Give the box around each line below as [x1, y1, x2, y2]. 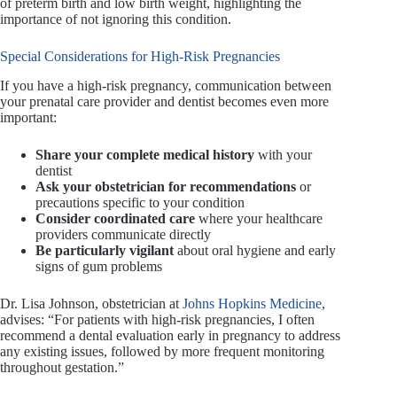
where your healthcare [195, 211, 323, 227]
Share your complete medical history [35, 147, 254, 163]
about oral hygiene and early [174, 243, 336, 259]
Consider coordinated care [35, 211, 195, 227]
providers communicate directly [35, 227, 211, 243]
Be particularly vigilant [35, 243, 174, 259]
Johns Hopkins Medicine [183, 296, 322, 312]
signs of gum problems [35, 259, 162, 275]
